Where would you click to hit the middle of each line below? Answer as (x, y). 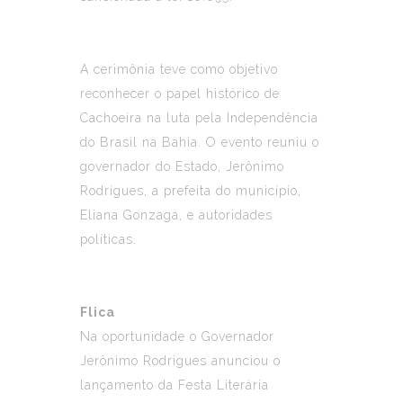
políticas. (108, 239)
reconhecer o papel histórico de (180, 93)
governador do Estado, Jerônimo (182, 166)
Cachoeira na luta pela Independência (199, 117)
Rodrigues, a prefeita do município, (191, 190)
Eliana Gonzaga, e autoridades (176, 215)
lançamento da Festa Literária (175, 385)
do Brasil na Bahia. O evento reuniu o (200, 142)
